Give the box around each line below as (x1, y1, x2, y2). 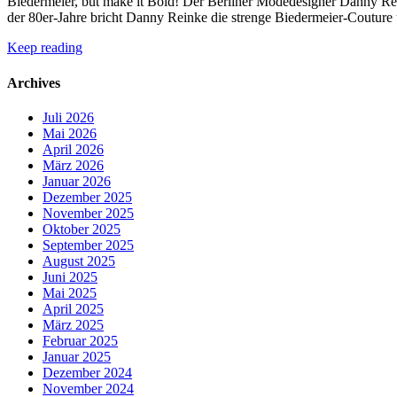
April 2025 (43, 300, 104, 316)
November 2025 (43, 205, 134, 221)
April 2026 (43, 141, 104, 157)
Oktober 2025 (43, 221, 121, 237)
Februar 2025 (43, 332, 118, 348)
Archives (7, 74, 60, 90)
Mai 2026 (43, 125, 97, 141)
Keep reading (7, 40, 82, 56)
